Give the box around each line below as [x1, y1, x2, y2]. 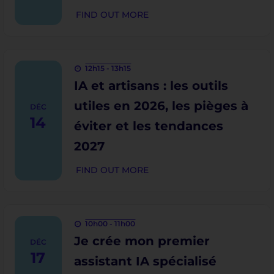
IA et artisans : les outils [73, 78, 228, 93]
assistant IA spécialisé [73, 254, 217, 268]
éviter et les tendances [73, 119, 223, 133]
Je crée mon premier [73, 234, 210, 248]
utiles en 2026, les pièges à [73, 98, 248, 113]
